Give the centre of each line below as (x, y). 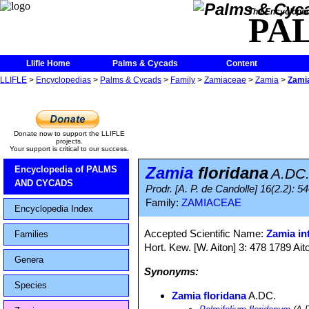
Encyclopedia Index (54, 209)
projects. (69, 141)
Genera (29, 260)
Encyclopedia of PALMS (66, 169)
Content (241, 63)
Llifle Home (48, 63)
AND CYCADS (44, 183)
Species (31, 285)
